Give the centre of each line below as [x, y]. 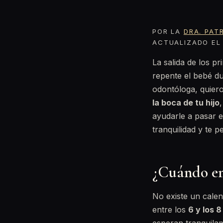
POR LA [168, 31]
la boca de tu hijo [186, 103]
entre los [170, 210]
